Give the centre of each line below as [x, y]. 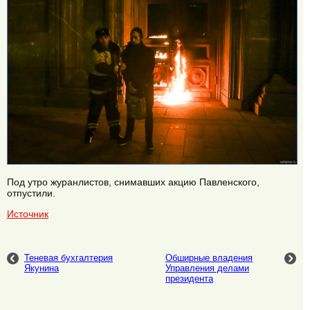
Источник [28, 214]
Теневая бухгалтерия [69, 257]
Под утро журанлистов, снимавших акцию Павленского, [133, 182]
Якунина [42, 268]
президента [189, 278]
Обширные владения [209, 257]
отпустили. [31, 193]
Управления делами [207, 268]
